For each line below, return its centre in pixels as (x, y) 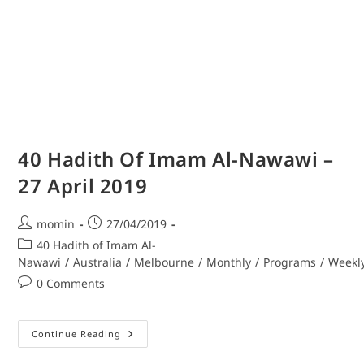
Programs (290, 262)
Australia (98, 262)
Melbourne (165, 262)
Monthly (229, 262)
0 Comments (71, 284)
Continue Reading (77, 334)
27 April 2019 (83, 186)
